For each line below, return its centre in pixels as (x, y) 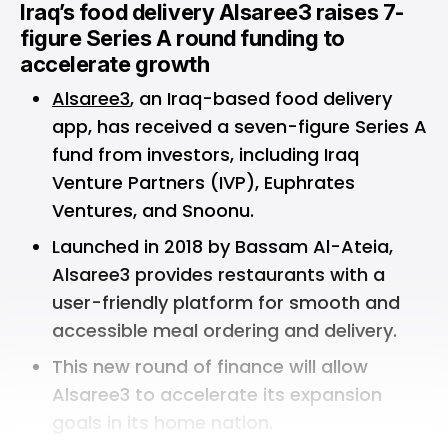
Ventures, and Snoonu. (153, 210)
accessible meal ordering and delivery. (227, 330)
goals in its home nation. (162, 422)
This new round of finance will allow (210, 366)
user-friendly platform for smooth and (226, 302)
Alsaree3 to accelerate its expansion (217, 394)
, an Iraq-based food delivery (261, 98)
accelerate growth (115, 64)
